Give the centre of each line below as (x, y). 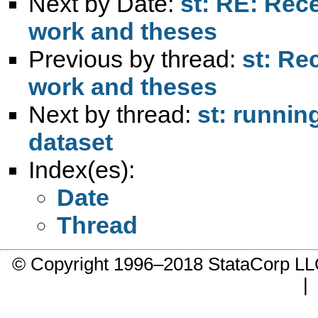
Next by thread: (113, 114)
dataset (71, 142)
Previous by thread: (135, 59)
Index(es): (82, 169)
